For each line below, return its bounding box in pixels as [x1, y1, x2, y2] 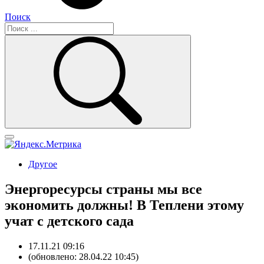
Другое [28, 159, 57, 169]
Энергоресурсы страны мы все [5, 181, 202, 197]
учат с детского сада [5, 213, 134, 229]
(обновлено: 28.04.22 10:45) [28, 251, 138, 262]
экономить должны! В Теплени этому [5, 197, 244, 213]
